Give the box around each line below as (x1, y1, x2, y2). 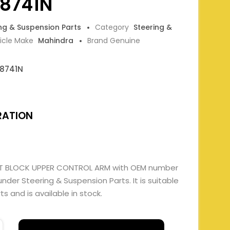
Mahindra (38, 35, 73, 46)
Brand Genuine (87, 35, 140, 46)
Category (95, 22, 131, 32)
